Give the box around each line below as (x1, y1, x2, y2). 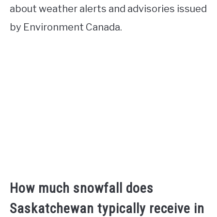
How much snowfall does (10, 180, 154, 197)
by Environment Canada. (10, 21, 122, 33)
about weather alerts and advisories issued (10, 3, 207, 15)
